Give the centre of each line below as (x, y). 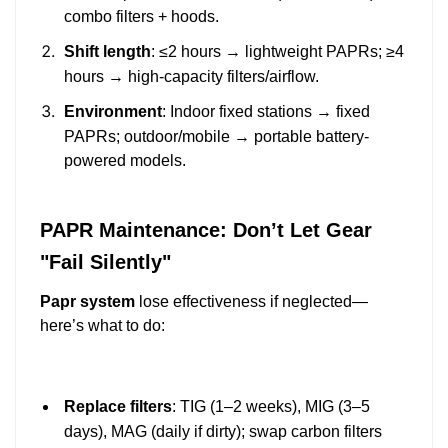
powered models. (125, 161)
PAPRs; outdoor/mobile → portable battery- (216, 137)
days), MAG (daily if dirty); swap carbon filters (223, 432)
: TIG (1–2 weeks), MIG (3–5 (271, 406)
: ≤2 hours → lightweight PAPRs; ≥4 (277, 51)
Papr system (87, 301)
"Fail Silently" (105, 261)
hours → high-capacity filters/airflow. (191, 77)
